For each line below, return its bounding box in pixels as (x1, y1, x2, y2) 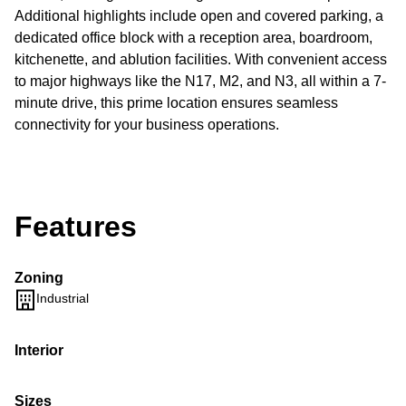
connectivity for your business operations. (14, 117, 279, 132)
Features (14, 210, 137, 243)
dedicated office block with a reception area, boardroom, (14, 30, 372, 45)
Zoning (14, 270, 63, 285)
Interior (14, 343, 63, 358)
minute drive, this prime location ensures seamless (14, 95, 338, 111)
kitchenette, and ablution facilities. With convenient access (14, 52, 387, 67)
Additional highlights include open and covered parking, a (14, 8, 383, 24)
